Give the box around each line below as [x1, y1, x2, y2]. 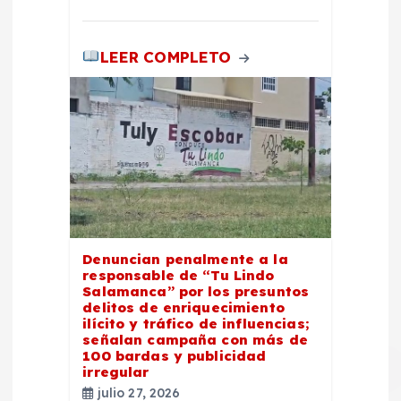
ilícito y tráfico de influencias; [82, 314, 309, 332]
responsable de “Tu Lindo [82, 266, 275, 284]
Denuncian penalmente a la [82, 250, 288, 268]
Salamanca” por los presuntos [82, 282, 310, 300]
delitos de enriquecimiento [82, 298, 285, 316]
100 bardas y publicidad [82, 346, 267, 364]
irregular [82, 363, 149, 380]
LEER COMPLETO [99, 47, 236, 66]
